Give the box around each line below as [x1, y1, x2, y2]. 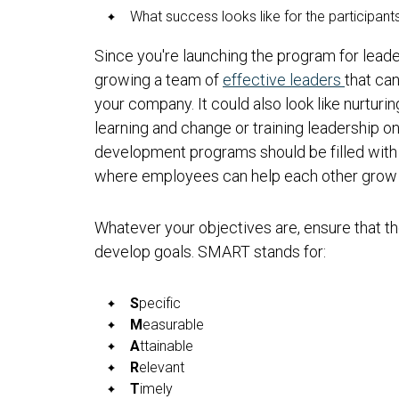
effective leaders [223, 69, 345, 89]
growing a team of [94, 69, 223, 89]
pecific [139, 294, 181, 312]
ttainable [140, 337, 193, 354]
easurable [142, 315, 204, 333]
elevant [139, 358, 184, 376]
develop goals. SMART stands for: [94, 241, 326, 261]
